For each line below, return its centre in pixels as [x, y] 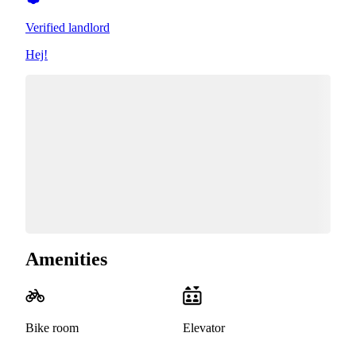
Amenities [66, 259]
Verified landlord [68, 27]
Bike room [52, 328]
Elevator [204, 328]
